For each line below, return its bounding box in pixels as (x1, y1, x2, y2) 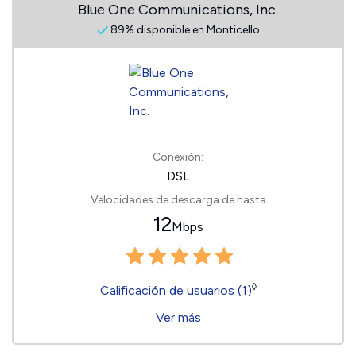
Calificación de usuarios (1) (99, 283, 252, 298)
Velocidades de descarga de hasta (90, 193, 266, 207)
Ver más (155, 310, 201, 325)
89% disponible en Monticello (107, 23, 260, 37)
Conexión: (153, 150, 203, 164)
